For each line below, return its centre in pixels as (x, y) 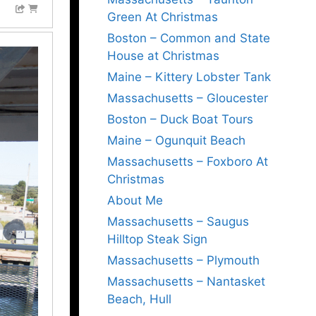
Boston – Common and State (189, 38)
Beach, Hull (139, 299)
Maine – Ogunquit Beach (176, 140)
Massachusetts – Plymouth (183, 260)
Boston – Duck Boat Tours (180, 119)
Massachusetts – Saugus (178, 221)
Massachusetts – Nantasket (186, 281)
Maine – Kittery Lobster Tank (189, 77)
